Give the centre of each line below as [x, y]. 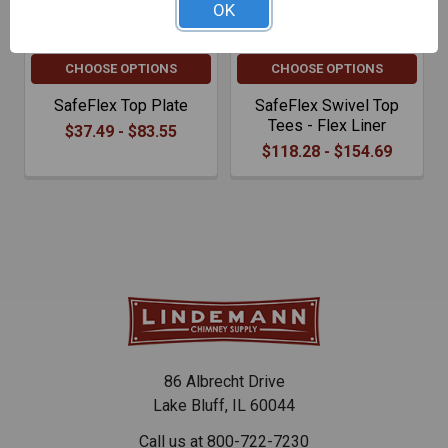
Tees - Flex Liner [327, 125]
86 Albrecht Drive [224, 381]
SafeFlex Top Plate [121, 105]
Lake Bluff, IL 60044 [224, 405]
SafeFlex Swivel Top [327, 105]
